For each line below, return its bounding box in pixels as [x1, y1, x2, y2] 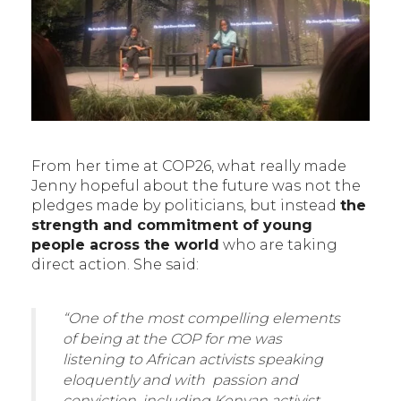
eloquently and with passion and [63, 371, 298, 389]
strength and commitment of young [31, 217, 312, 235]
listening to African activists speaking [63, 351, 323, 369]
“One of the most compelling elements [63, 310, 340, 328]
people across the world [31, 236, 219, 254]
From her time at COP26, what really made [31, 158, 346, 175]
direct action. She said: [31, 256, 199, 274]
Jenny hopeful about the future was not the [31, 177, 361, 195]
